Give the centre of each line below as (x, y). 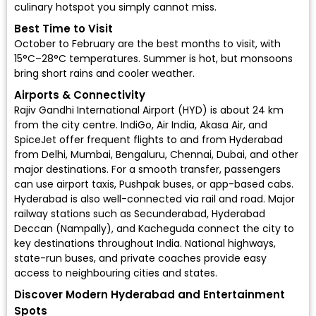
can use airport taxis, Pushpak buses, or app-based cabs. (154, 184)
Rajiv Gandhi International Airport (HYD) (111, 110)
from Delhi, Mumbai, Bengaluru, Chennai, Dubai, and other (156, 155)
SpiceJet (35, 140)
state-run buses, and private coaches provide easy (140, 259)
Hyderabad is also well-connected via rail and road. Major (154, 199)
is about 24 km (245, 110)
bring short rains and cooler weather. (104, 74)
